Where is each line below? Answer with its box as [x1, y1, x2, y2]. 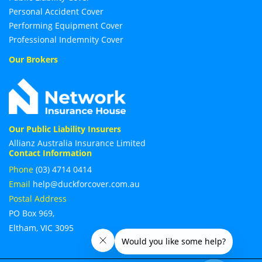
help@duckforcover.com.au [33, 178, 140, 190]
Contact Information [9, 147, 92, 159]
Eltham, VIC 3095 [9, 222, 74, 234]
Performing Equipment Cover [9, 19, 123, 31]
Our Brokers [9, 53, 58, 65]
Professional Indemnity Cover [9, 33, 123, 45]
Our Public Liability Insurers [9, 123, 121, 135]
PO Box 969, [9, 208, 54, 219]
